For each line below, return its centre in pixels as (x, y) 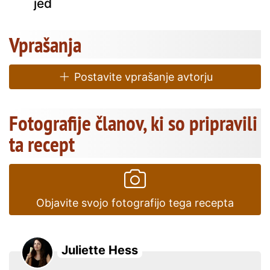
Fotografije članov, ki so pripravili (133, 123)
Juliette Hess (100, 250)
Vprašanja (45, 44)
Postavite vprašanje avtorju (142, 77)
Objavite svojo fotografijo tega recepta (135, 202)
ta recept (42, 144)
